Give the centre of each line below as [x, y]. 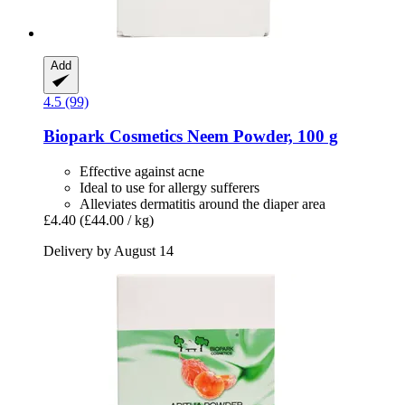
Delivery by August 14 [108, 251]
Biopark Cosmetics [113, 137]
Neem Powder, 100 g [260, 137]
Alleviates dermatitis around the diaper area [202, 204]
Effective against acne [142, 172]
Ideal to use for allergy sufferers [170, 188]
